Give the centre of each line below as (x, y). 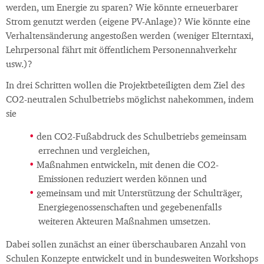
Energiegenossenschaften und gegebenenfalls (130, 208)
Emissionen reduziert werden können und (123, 180)
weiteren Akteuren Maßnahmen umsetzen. (124, 222)
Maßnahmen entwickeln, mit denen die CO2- (128, 166)
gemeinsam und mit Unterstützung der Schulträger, (139, 194)
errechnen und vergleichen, (94, 152)
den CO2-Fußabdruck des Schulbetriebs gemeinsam (141, 138)
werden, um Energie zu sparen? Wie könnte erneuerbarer (122, 9)
